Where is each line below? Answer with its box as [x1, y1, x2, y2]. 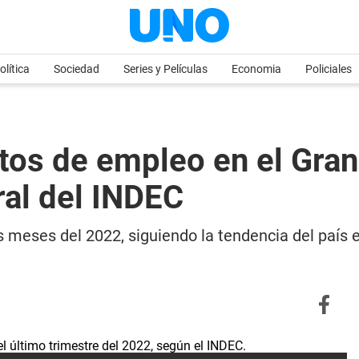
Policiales [305, 63, 352, 75]
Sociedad [54, 63, 99, 75]
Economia [232, 63, 281, 75]
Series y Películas [123, 63, 208, 75]
